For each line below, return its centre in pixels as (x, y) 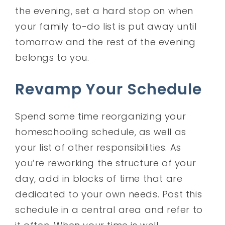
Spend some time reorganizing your (101, 116)
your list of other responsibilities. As (98, 147)
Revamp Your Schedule (109, 89)
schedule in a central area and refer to (109, 209)
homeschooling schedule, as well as (101, 132)
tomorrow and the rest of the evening (106, 42)
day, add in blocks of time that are (99, 178)
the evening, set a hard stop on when (104, 11)
